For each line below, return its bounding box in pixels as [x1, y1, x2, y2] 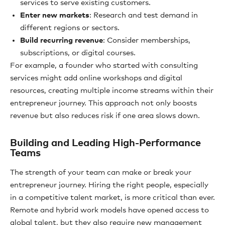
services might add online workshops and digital [10, 74, 182, 82]
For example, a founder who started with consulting [10, 62, 198, 69]
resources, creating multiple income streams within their [10, 87, 213, 94]
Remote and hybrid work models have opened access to [10, 206, 209, 214]
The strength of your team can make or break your [10, 169, 191, 176]
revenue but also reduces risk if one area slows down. [10, 112, 200, 120]
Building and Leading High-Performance [10, 138, 201, 148]
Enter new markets [20, 12, 89, 19]
